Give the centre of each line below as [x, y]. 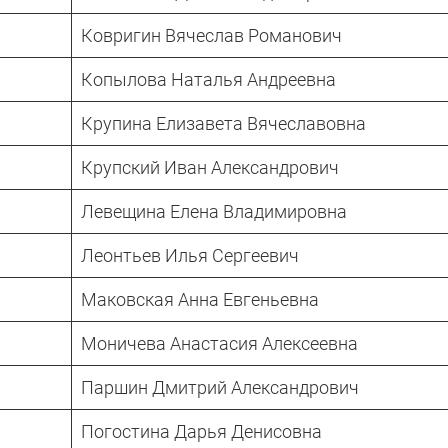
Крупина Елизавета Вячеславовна [223, 123]
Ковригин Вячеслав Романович [211, 35]
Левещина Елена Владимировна [214, 211]
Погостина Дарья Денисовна [201, 431]
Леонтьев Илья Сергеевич [190, 255]
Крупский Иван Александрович [210, 167]
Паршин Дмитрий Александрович [220, 387]
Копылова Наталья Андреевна [208, 79]
